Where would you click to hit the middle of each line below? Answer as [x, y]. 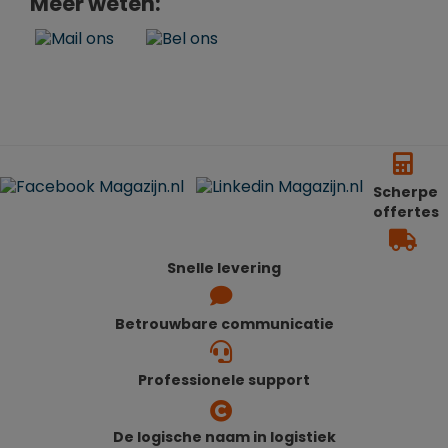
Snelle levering [224, 268]
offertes [405, 212]
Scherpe [405, 192]
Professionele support [224, 380]
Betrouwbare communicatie [224, 324]
